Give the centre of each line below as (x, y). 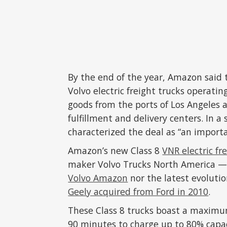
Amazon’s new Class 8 (115, 150)
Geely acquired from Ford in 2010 (138, 191)
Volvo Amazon (98, 178)
